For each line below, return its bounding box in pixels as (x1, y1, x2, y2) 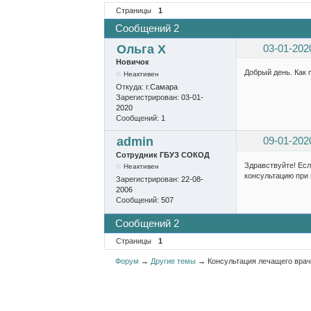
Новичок (115, 57, 149, 66)
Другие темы (151, 257, 196, 266)
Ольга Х (116, 42, 166, 56)
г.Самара (145, 82, 178, 91)
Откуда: (115, 82, 146, 91)
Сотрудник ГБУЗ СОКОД (115, 150, 210, 159)
